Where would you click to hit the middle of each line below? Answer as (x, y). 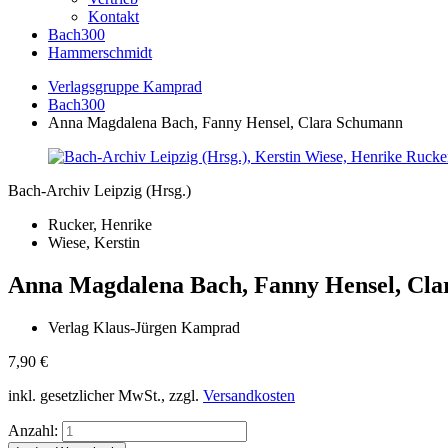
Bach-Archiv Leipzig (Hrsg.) (99, 190)
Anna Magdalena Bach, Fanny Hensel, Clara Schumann (225, 122)
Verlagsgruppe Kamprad (125, 86)
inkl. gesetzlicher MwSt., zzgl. (105, 395)
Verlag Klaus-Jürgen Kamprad (144, 327)
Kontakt (113, 16)
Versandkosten (249, 395)
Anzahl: (33, 430)
